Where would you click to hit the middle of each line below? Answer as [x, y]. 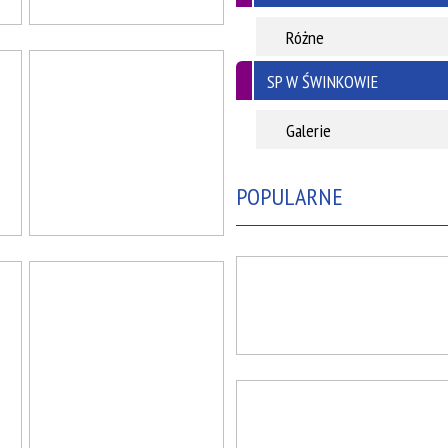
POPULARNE [289, 196]
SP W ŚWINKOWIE [322, 81]
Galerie [308, 130]
